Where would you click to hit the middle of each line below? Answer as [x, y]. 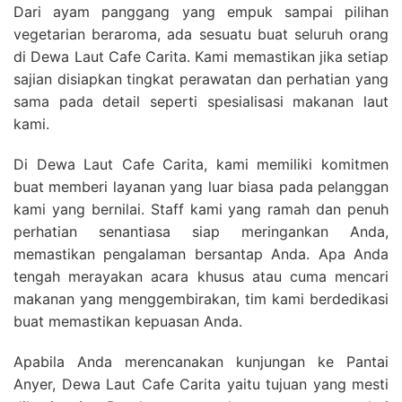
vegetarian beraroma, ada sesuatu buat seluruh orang [201, 35]
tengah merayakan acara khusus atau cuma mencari [201, 277]
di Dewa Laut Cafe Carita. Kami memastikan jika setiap [201, 57]
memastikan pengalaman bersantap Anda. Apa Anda [201, 254]
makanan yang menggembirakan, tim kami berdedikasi [201, 299]
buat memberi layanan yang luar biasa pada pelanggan [201, 187]
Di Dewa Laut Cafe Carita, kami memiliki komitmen [201, 165]
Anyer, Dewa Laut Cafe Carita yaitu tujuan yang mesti [201, 385]
